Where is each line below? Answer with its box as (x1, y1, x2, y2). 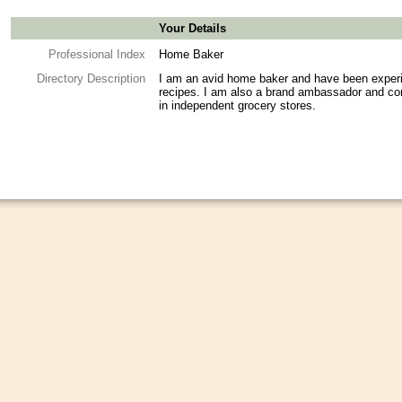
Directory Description (37, 71, 145, 85)
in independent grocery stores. (159, 98, 316, 112)
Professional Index (48, 47, 145, 61)
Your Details (159, 21, 226, 35)
